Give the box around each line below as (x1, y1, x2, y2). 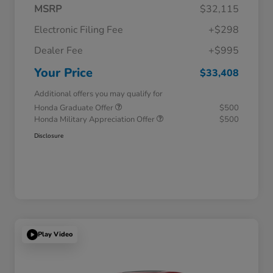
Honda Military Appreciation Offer (34, 113, 157, 125)
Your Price (34, 64, 93, 81)
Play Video (38, 230, 73, 239)
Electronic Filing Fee (34, 23, 123, 37)
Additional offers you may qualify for (34, 88, 163, 99)
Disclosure (34, 131, 63, 140)
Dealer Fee (34, 43, 83, 57)
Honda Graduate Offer (34, 102, 115, 113)
